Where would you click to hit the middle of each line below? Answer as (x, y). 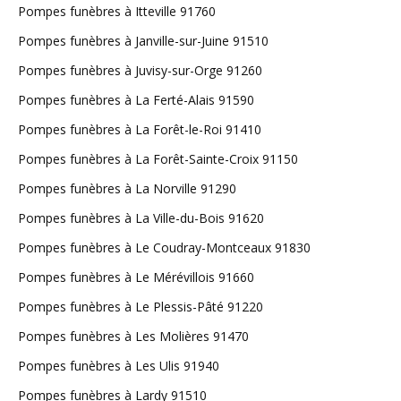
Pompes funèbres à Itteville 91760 (117, 11)
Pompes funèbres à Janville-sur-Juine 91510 (143, 41)
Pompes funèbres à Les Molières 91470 (133, 336)
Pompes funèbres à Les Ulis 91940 (119, 366)
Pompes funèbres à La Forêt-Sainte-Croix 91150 (158, 159)
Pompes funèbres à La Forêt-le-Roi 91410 (140, 129)
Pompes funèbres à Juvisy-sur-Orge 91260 (140, 70)
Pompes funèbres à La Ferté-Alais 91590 (136, 100)
